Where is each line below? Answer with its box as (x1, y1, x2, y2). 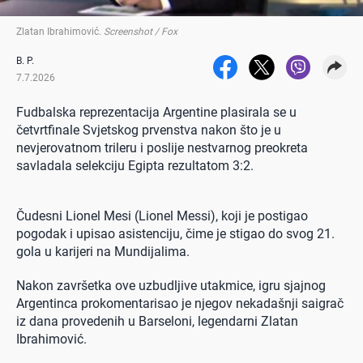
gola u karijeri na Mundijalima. (16, 244, 193, 260)
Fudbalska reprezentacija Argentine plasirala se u (16, 105, 297, 121)
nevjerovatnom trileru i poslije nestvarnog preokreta (16, 140, 308, 156)
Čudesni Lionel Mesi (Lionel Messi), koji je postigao (16, 208, 308, 224)
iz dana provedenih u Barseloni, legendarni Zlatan (16, 314, 298, 330)
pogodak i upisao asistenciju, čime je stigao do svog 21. (16, 226, 335, 242)
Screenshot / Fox (104, 26, 177, 38)
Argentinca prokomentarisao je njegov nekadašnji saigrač (16, 296, 344, 312)
